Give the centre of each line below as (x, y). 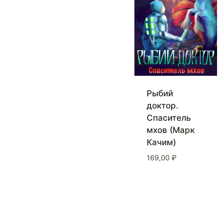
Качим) (161, 142)
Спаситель (169, 118)
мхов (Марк (170, 130)
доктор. (162, 106)
